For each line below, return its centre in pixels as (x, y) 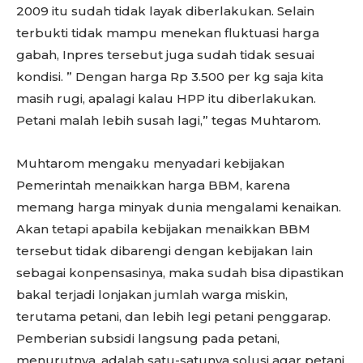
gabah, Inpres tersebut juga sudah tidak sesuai (165, 55)
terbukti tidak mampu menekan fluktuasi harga (168, 33)
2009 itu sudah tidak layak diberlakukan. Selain (165, 11)
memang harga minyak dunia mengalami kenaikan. (179, 207)
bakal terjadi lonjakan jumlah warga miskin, (152, 295)
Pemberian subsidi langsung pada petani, (148, 338)
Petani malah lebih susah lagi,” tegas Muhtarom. (169, 120)
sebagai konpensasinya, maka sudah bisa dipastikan (180, 273)
